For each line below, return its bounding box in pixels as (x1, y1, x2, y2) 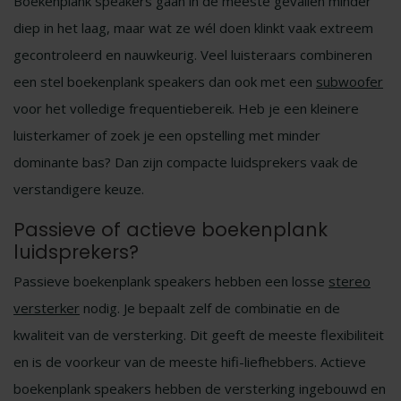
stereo (328, 272, 371, 290)
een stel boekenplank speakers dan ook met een (13, 73, 316, 90)
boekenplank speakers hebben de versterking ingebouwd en (13, 380, 386, 397)
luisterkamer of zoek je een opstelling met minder (13, 126, 320, 144)
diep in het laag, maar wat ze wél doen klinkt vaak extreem (13, 19, 373, 37)
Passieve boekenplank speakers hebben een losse (13, 272, 328, 290)
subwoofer (316, 73, 383, 90)
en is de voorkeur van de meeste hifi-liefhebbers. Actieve (13, 353, 366, 371)
